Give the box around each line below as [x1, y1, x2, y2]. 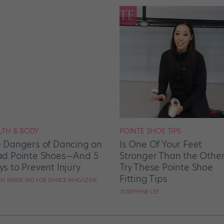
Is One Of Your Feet [119, 137, 202, 150]
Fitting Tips [119, 172, 167, 185]
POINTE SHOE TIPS [119, 125, 181, 136]
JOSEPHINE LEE [119, 187, 159, 195]
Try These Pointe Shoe [119, 160, 213, 173]
